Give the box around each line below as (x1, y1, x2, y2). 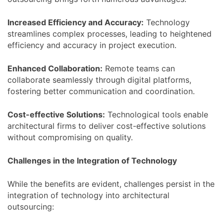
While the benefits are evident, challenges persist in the (7, 178, 215, 189)
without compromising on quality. (7, 132, 133, 142)
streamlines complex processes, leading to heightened (7, 28, 212, 39)
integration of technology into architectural (7, 190, 169, 200)
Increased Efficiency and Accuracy (7, 17, 141, 27)
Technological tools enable (105, 109, 208, 119)
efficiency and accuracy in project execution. (7, 40, 176, 50)
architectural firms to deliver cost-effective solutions (7, 120, 206, 131)
